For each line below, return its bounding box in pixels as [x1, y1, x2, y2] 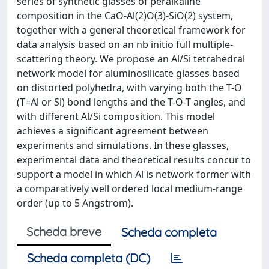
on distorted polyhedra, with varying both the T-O [17, 81, 242, 94]
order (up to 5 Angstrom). [17, 196, 133, 210]
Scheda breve [26, 224, 101, 239]
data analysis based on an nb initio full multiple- [17, 38, 233, 51]
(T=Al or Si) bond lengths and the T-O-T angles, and [17, 95, 246, 109]
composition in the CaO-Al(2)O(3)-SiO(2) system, [17, 9, 233, 22]
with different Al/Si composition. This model [17, 110, 215, 123]
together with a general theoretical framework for [17, 23, 246, 37]
